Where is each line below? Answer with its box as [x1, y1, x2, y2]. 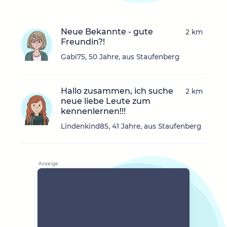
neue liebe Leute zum [61, 96, 150, 106]
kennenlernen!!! [61, 106, 126, 117]
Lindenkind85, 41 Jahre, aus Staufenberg [61, 122, 201, 131]
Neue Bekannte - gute [61, 27, 153, 37]
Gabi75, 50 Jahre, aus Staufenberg [61, 53, 179, 61]
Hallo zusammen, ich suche [61, 86, 173, 96]
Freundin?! [61, 37, 105, 47]
